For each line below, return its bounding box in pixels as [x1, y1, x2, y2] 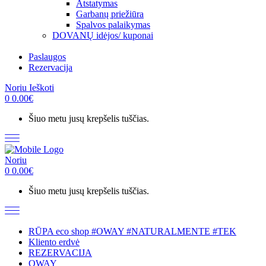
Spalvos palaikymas [76, 20, 150, 30]
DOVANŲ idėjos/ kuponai [52, 30, 153, 41]
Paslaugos [28, 52, 66, 62]
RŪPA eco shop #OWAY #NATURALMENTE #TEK [28, 226, 236, 237]
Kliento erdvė [28, 237, 80, 248]
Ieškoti [29, 83, 54, 93]
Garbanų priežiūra [76, 9, 144, 20]
